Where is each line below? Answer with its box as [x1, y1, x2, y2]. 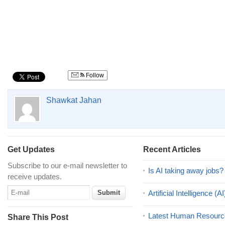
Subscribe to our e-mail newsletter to [8, 161, 127, 170]
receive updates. [8, 172, 62, 181]
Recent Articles [143, 145, 201, 154]
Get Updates [8, 145, 55, 154]
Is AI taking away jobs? [148, 166, 223, 175]
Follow [84, 72, 104, 79]
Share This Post [8, 213, 68, 221]
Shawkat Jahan [46, 96, 101, 104]
